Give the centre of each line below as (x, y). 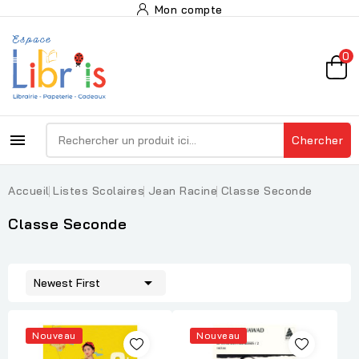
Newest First (67, 283)
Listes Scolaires (99, 191)
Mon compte (188, 10)
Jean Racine (182, 191)
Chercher (317, 140)
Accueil (29, 191)
